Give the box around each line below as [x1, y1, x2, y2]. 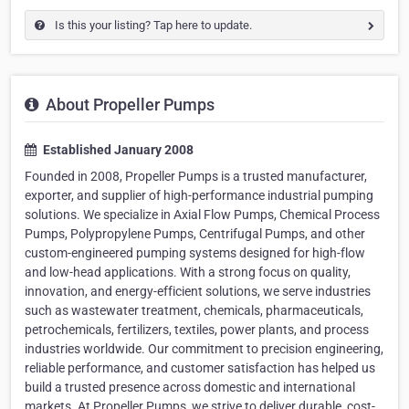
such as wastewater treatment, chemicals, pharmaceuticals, [25, 303, 363, 319]
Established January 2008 [40, 142, 194, 158]
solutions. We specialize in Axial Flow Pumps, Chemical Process [25, 207, 380, 223]
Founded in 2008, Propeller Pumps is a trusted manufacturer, [25, 169, 367, 184]
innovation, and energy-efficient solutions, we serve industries [25, 284, 371, 299]
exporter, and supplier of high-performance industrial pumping [25, 188, 373, 204]
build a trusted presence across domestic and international [25, 380, 355, 395]
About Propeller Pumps [42, 95, 215, 115]
